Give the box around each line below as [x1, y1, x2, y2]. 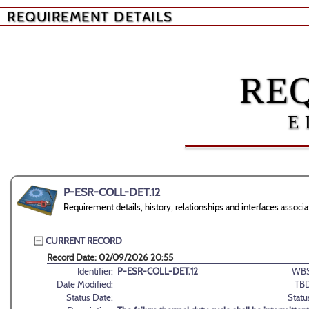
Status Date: [66, 292, 113, 303]
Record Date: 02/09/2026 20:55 [47, 252, 173, 263]
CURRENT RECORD [46, 235, 122, 246]
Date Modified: [57, 279, 113, 290]
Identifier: [77, 266, 113, 277]
